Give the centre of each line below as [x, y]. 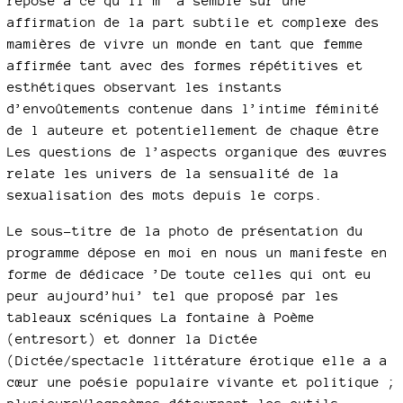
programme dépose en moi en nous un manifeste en [197, 252]
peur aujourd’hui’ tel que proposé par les [173, 296]
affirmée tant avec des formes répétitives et [185, 65]
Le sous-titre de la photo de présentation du [185, 231]
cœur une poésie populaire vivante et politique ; [201, 382]
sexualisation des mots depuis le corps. [165, 195]
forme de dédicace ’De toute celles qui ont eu [189, 274]
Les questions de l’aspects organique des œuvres [197, 152]
